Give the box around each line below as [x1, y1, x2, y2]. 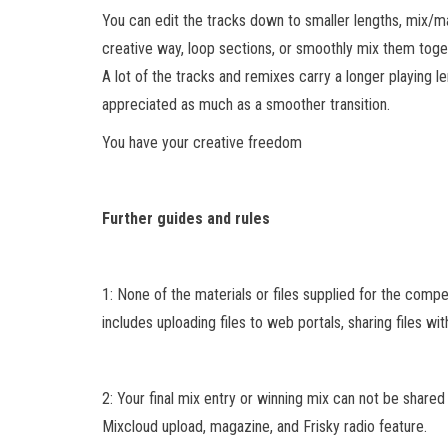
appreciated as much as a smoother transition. [102, 94, 390, 114]
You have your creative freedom [102, 132, 302, 152]
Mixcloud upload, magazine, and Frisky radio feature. [102, 416, 427, 436]
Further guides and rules [102, 208, 270, 228]
